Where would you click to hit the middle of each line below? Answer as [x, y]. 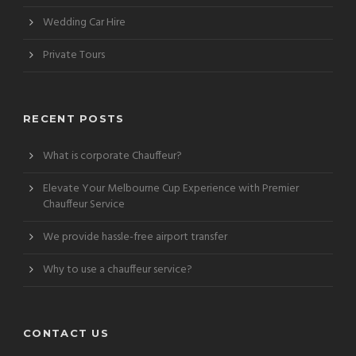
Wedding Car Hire [84, 22]
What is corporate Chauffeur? [112, 156]
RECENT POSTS [74, 118]
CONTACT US [66, 333]
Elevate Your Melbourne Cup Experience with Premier [171, 188]
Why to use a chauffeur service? [118, 269]
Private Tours [74, 55]
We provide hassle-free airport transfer [135, 237]
